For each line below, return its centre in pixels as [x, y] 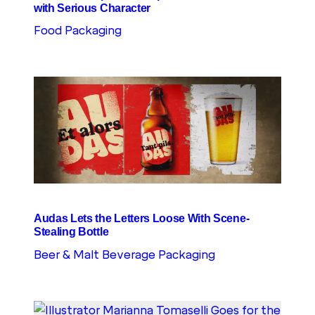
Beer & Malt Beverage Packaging [124, 255]
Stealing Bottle [71, 232]
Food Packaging [78, 31]
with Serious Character [92, 8]
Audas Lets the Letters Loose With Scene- [142, 219]
